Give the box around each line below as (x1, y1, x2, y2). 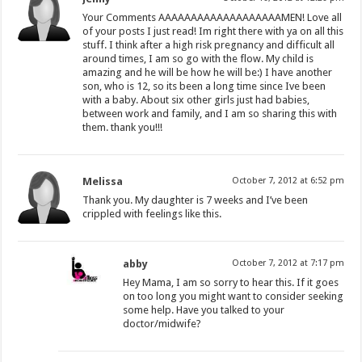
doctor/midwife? (123, 317, 202, 330)
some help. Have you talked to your (123, 303, 285, 316)
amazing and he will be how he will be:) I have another (82, 65, 333, 78)
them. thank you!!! (82, 120, 163, 133)
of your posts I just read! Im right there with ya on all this (82, 24, 344, 37)
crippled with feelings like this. (82, 207, 222, 220)
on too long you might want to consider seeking (123, 289, 344, 302)
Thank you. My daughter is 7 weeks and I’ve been (82, 193, 309, 206)
